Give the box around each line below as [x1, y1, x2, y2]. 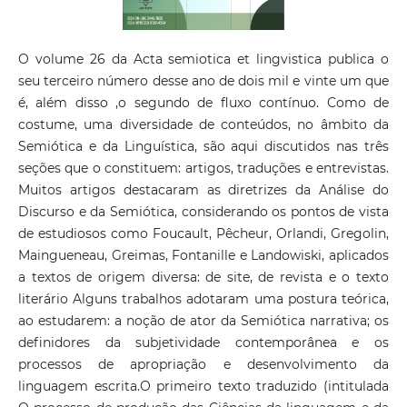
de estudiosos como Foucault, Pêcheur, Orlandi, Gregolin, [17, 225, 390, 242]
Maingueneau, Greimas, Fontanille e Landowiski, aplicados [17, 247, 390, 263]
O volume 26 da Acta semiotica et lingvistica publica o [17, 51, 390, 67]
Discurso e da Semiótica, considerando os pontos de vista [17, 203, 390, 220]
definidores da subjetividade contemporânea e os [17, 334, 390, 351]
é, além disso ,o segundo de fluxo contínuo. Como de [17, 94, 390, 111]
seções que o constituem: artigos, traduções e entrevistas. [17, 160, 390, 176]
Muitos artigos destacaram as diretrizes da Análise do [17, 182, 390, 198]
